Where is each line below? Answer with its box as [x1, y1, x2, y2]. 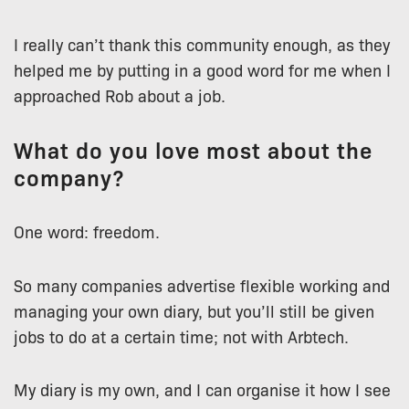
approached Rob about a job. [14, 83, 225, 106]
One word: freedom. [14, 219, 160, 242]
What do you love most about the [14, 133, 372, 164]
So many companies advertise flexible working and [14, 273, 390, 296]
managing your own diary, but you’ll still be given [14, 299, 374, 321]
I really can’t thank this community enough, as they [14, 32, 390, 55]
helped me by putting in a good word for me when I [14, 58, 391, 80]
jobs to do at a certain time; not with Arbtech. [14, 324, 349, 347]
